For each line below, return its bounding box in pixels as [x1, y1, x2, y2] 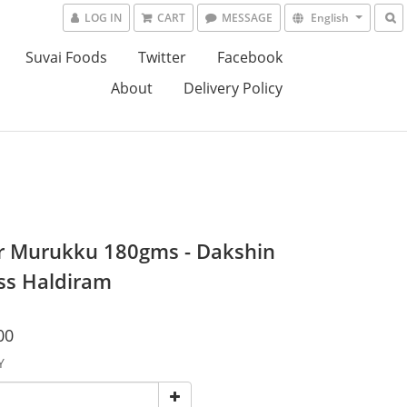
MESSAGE [222, 10, 273, 25]
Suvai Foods [25, 47, 107, 67]
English [311, 10, 349, 25]
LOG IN [84, 10, 122, 25]
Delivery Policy [183, 78, 283, 98]
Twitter [137, 47, 186, 67]
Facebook [216, 47, 283, 67]
